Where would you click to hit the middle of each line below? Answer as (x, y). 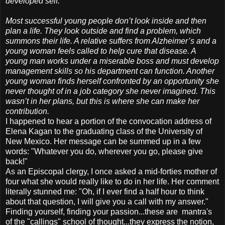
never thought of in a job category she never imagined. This (110, 91)
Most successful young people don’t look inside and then (106, 21)
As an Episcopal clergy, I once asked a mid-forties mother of (111, 171)
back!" (17, 161)
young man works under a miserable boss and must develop (112, 61)
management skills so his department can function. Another (110, 71)
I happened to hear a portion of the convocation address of (108, 121)
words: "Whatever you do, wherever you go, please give (104, 151)
